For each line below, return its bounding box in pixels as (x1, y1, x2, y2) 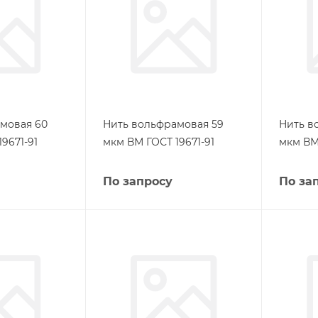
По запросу (102, 175, 172, 188)
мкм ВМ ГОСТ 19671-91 (102, 136, 214, 148)
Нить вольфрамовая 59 (102, 118, 224, 131)
